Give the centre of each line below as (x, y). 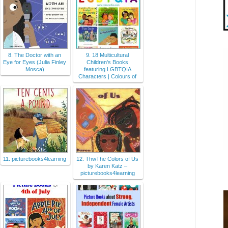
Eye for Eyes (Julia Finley (35, 62)
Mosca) (35, 69)
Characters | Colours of (107, 77)
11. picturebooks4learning (35, 159)
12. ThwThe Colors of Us (107, 159)
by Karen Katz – (107, 166)
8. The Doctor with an (35, 55)
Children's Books (107, 62)
